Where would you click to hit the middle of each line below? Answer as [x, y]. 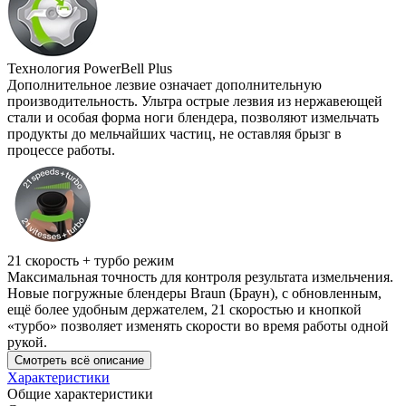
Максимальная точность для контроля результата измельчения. [200, 276]
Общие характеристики [80, 393]
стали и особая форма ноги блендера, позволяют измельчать [193, 117]
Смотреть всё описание [79, 360]
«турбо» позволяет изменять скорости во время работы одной [198, 325]
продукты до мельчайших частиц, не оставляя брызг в [174, 133]
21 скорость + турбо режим [91, 260]
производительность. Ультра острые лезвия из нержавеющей [195, 101]
